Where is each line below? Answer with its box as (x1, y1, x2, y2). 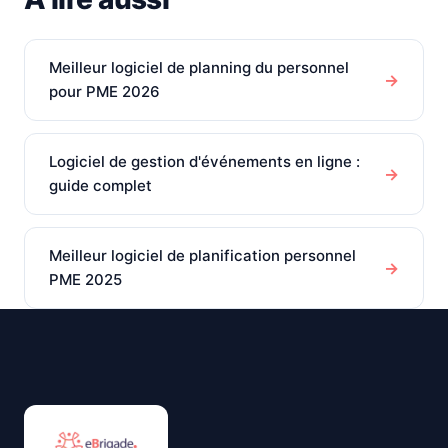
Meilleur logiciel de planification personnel (49, 246, 356, 265)
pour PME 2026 (49, 82, 160, 101)
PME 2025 (49, 270, 122, 289)
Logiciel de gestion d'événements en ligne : (49, 152, 360, 171)
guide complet (49, 176, 152, 195)
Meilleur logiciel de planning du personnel (49, 58, 349, 77)
